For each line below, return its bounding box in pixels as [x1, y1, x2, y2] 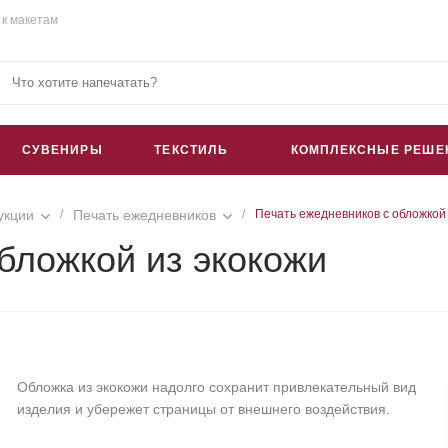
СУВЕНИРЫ [22, 142, 103, 157]
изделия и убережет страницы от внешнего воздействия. [17, 400, 391, 417]
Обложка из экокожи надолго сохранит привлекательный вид [17, 378, 417, 395]
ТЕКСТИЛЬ [154, 142, 228, 157]
